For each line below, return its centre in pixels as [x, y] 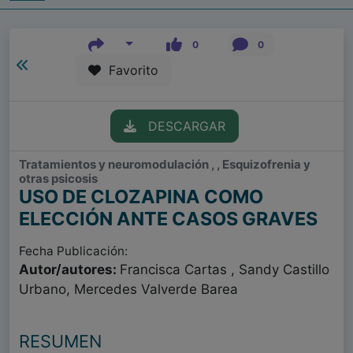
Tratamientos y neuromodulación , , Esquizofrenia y [165, 165]
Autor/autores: [69, 270]
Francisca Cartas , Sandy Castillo [225, 270]
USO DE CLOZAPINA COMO [141, 197]
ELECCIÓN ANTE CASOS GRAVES [168, 219]
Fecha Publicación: [73, 251]
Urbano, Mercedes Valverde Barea [128, 290]
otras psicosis [58, 179]
